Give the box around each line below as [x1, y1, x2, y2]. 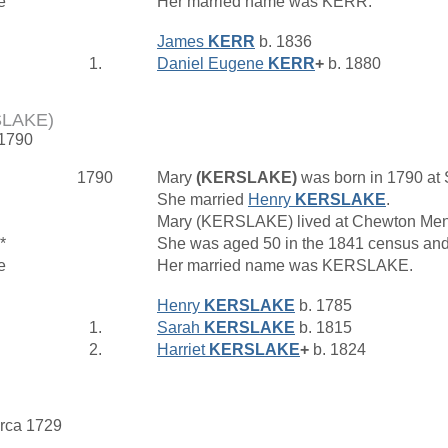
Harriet [157, 340, 209, 358]
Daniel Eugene [157, 54, 268, 72]
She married [157, 190, 248, 208]
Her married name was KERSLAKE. [157, 256, 417, 274]
